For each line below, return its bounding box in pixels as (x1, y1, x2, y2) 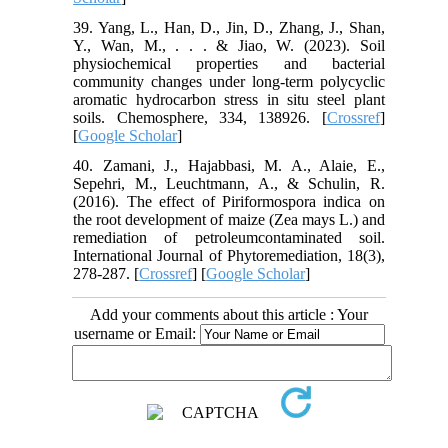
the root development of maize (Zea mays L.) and (73, 210, 385, 228)
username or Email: (73, 324, 200, 342)
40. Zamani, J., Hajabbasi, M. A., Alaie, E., (73, 156, 385, 174)
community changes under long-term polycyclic (73, 72, 385, 90)
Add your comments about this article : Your (90, 305, 368, 323)
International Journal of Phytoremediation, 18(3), (73, 246, 385, 264)
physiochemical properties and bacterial (73, 54, 385, 72)
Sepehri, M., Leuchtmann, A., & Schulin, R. (73, 174, 385, 192)
